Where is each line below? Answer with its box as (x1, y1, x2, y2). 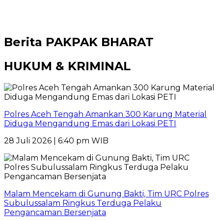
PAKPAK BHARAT (46, 34, 154, 49)
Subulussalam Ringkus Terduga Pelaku (4, 198, 162, 208)
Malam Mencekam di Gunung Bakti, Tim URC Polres (4, 189, 209, 198)
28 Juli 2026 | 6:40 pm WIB (4, 136, 109, 145)
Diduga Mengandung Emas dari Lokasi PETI (4, 118, 176, 128)
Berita (4, 34, 46, 49)
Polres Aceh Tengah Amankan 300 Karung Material (4, 109, 207, 119)
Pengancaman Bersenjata (4, 207, 106, 217)
